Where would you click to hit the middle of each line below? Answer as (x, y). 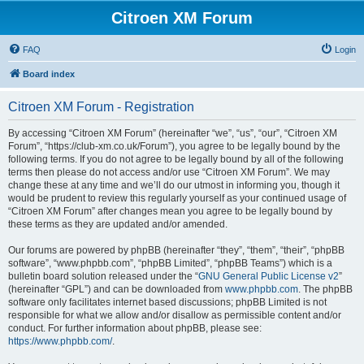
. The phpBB (325, 289)
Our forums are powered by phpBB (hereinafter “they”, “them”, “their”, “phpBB (176, 250)
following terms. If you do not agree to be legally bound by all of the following (176, 159)
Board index (49, 74)
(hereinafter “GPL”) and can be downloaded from (117, 289)
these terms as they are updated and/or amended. (118, 224)
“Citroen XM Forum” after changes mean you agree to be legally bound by (170, 211)
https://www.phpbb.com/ (60, 341)
